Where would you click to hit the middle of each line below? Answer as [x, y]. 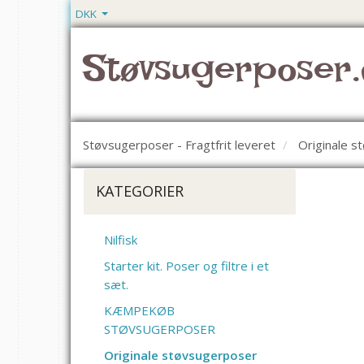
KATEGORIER [140, 191]
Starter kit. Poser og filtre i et [186, 266]
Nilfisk [121, 240]
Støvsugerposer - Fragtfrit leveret [179, 144]
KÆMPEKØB [139, 311]
